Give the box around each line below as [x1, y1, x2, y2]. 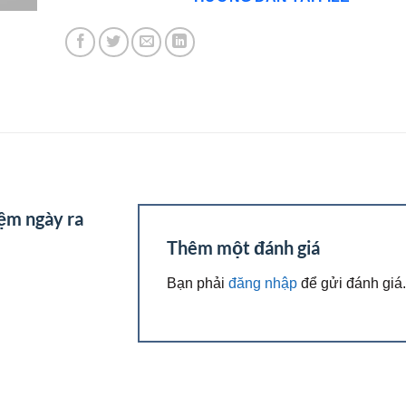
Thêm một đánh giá [166, 237, 324, 259]
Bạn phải [166, 274, 228, 291]
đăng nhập [227, 274, 297, 291]
